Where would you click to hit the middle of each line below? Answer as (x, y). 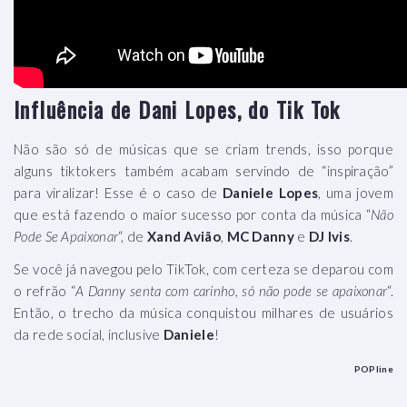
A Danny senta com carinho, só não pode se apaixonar (232, 291)
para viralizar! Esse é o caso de (118, 193)
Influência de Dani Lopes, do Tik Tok (177, 109)
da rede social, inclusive (89, 334)
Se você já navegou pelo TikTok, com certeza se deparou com (203, 269)
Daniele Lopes (270, 193)
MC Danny (260, 236)
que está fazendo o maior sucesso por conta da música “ (193, 214)
